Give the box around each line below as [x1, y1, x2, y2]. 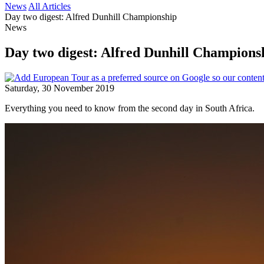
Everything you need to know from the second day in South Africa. [5, 103, 255, 113]
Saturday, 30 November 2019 [5, 82, 114, 93]
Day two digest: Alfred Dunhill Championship [5, 12, 181, 22]
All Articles [28, 1, 71, 11]
